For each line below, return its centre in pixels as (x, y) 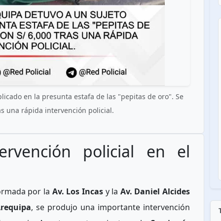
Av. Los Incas (77, 192)
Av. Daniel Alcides (155, 192)
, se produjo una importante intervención (110, 207)
